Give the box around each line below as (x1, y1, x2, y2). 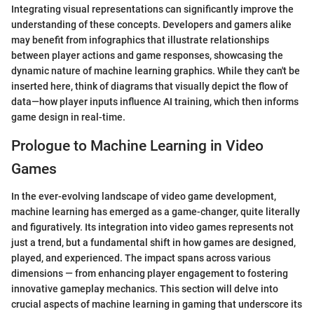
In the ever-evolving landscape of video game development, (11, 190, 276, 202)
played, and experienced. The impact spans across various (11, 252, 271, 264)
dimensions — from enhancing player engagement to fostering (11, 267, 288, 279)
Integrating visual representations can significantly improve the (11, 4, 294, 15)
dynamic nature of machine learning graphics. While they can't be (11, 65, 300, 77)
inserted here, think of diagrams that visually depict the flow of (11, 81, 288, 93)
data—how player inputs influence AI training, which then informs (11, 96, 299, 108)
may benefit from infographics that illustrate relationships (11, 34, 269, 46)
